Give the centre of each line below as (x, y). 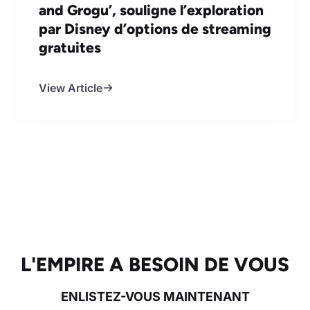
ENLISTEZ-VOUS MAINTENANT (155, 296)
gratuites (70, 47)
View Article (71, 88)
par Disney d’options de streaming (155, 28)
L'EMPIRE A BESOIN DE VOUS (155, 264)
